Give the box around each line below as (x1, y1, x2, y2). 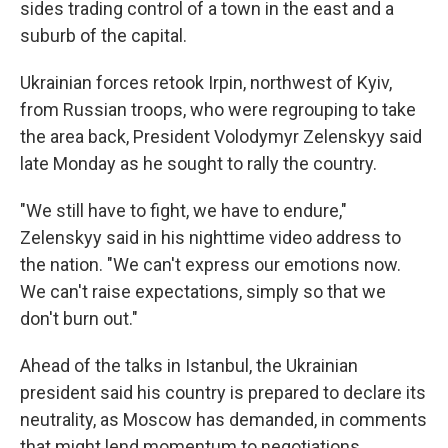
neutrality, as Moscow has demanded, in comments (20, 409, 427, 430)
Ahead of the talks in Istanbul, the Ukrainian (20, 355, 358, 376)
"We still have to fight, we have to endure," (20, 200, 347, 221)
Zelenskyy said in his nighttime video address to (20, 227, 401, 248)
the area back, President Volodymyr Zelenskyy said (20, 126, 422, 147)
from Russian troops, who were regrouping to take (20, 99, 416, 120)
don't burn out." (20, 308, 138, 329)
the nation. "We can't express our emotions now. (20, 254, 401, 275)
